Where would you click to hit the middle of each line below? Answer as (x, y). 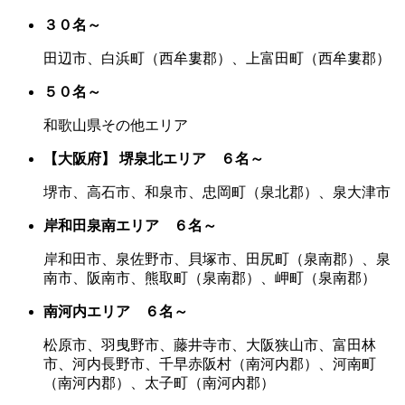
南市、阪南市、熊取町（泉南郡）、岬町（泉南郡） (210, 278)
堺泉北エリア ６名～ (192, 158)
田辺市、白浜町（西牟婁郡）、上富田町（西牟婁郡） (217, 58)
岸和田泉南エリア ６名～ (130, 225)
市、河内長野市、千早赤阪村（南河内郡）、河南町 (210, 363)
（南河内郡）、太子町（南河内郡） (159, 382)
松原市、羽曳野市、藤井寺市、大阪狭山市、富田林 (210, 344)
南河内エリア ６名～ (116, 311)
